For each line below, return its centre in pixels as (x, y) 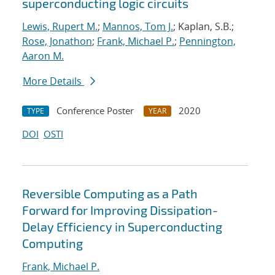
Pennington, (207, 41)
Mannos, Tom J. (138, 27)
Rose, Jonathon (57, 41)
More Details (53, 81)
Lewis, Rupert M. (60, 27)
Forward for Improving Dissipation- (120, 210)
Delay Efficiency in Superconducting (122, 227)
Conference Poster (95, 111)
